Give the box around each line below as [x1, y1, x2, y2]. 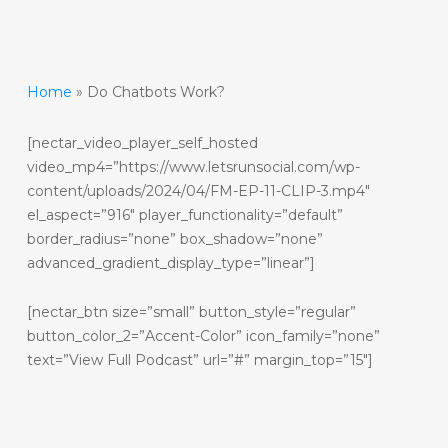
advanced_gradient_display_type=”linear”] [26, 254, 315, 272]
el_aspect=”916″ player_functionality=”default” [26, 206, 343, 224]
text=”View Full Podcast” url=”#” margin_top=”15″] [26, 351, 373, 369]
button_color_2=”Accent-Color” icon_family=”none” [26, 327, 380, 345]
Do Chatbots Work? [86, 83, 225, 101]
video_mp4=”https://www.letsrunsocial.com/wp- [26, 158, 360, 176]
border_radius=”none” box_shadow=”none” [26, 230, 323, 248]
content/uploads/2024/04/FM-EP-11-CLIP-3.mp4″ [26, 182, 370, 200]
